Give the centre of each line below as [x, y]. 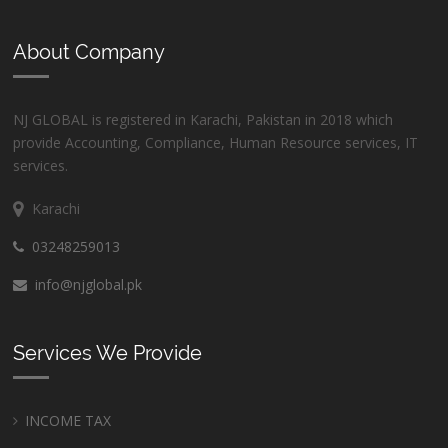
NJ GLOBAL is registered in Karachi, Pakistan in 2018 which [203, 120]
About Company [89, 52]
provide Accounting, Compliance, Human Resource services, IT [216, 143]
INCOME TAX [68, 421]
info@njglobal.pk [85, 285]
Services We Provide [108, 353]
